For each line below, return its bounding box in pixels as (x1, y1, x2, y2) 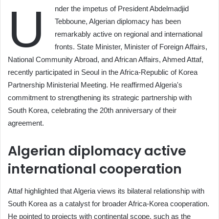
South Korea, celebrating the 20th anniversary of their (8, 106, 176, 115)
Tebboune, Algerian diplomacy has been (55, 17, 181, 26)
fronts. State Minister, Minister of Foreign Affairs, (55, 43, 207, 51)
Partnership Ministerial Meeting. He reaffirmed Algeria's (8, 81, 182, 89)
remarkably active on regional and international (55, 30, 202, 39)
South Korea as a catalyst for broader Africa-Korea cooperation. (8, 199, 209, 208)
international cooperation (8, 160, 182, 178)
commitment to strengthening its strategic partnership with (8, 93, 192, 102)
